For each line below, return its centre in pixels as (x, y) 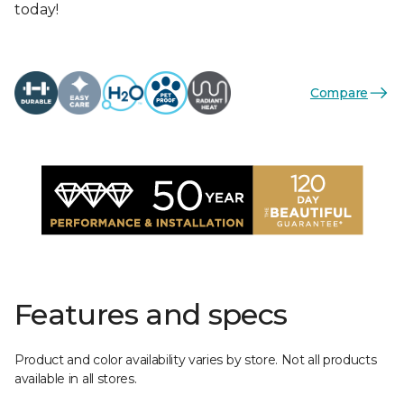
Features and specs (151, 314)
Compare (339, 92)
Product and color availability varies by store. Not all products (196, 360)
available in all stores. (76, 379)
